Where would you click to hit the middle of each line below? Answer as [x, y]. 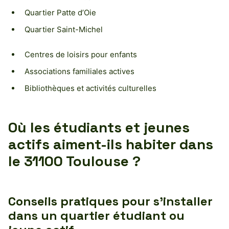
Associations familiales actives [79, 71]
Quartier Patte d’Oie [60, 12]
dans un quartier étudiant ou [96, 215]
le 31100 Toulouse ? [74, 161]
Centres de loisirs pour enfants [81, 54]
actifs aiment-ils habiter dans [111, 144]
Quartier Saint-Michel [64, 29]
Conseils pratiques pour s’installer [110, 201]
